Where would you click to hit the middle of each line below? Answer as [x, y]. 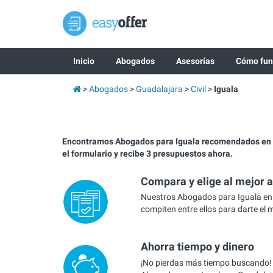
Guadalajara [159, 89]
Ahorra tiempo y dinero [197, 247]
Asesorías [195, 61]
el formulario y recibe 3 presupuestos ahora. [147, 154]
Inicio [83, 61]
